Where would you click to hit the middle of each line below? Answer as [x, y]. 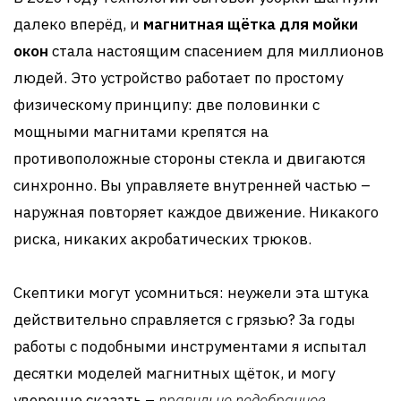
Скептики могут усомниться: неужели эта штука [191, 293]
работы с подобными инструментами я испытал [190, 346]
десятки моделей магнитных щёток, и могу [174, 373]
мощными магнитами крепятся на [141, 132]
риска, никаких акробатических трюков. [162, 239]
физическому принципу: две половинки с [166, 105]
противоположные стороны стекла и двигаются [190, 158]
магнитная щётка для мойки [251, 24]
